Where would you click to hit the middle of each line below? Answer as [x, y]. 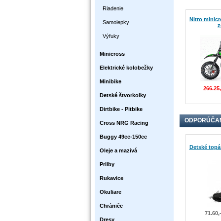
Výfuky [111, 36]
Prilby [107, 164]
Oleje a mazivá [118, 150]
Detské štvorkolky [123, 95]
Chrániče [111, 206]
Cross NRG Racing [124, 123]
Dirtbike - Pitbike [121, 109]
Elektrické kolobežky [126, 68]
